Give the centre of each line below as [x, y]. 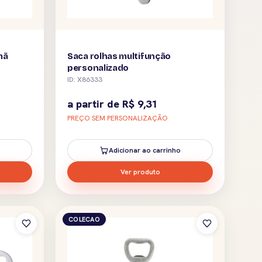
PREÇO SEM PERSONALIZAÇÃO [118, 118]
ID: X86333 [85, 79]
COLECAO [84, 219]
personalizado [98, 68]
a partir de [95, 104]
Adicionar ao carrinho [145, 150]
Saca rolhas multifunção [119, 56]
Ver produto [140, 172]
